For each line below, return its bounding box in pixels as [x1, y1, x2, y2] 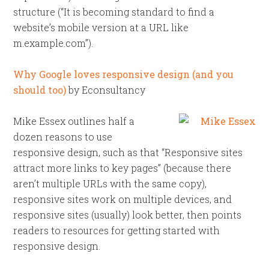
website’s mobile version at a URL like [13, 21, 189, 34]
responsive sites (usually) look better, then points [13, 208, 242, 221]
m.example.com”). [13, 37, 94, 49]
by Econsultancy [66, 83, 146, 96]
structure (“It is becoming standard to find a [13, 5, 215, 18]
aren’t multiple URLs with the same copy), [13, 177, 207, 190]
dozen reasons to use [13, 130, 113, 143]
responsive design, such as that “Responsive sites [13, 146, 243, 159]
